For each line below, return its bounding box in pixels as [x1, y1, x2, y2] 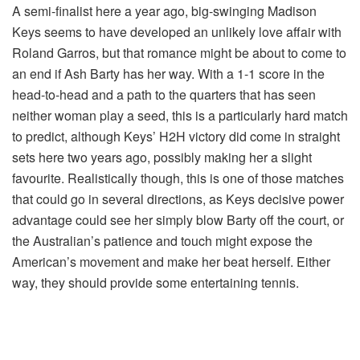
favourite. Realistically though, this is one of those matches [12, 168, 344, 187]
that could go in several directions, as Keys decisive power [12, 189, 344, 208]
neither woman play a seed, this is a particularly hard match [12, 105, 348, 125]
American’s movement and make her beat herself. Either [12, 252, 330, 271]
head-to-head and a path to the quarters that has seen [12, 84, 316, 104]
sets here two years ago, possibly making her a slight [12, 147, 312, 166]
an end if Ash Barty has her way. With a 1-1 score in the [12, 63, 325, 83]
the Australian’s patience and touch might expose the [12, 231, 313, 250]
